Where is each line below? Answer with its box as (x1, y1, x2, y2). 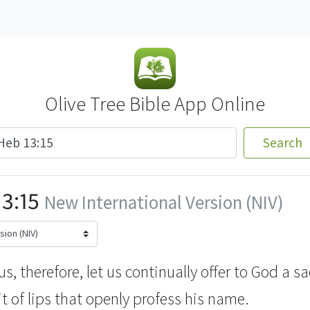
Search (263, 134, 303, 151)
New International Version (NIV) (44, 191, 283, 214)
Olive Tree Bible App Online (45, 91, 265, 116)
